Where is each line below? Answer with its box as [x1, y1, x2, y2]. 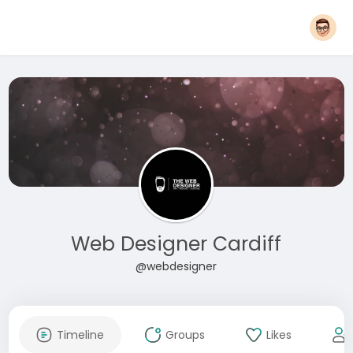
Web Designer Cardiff [71, 230, 282, 258]
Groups [165, 327, 205, 343]
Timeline [56, 327, 104, 343]
